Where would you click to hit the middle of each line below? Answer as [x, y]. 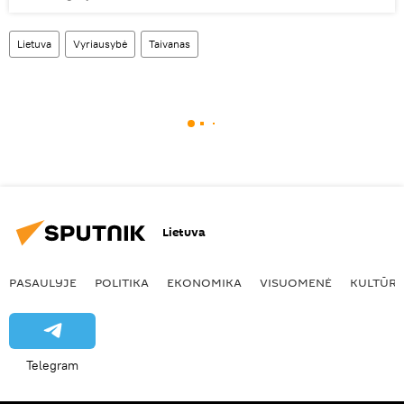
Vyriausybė [100, 43]
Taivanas [170, 43]
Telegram [52, 365]
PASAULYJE [43, 282]
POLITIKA [122, 282]
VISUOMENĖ [296, 282]
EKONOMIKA [204, 282]
